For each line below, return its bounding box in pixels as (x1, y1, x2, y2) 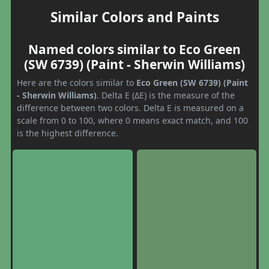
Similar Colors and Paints (50, 7, 219, 26)
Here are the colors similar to (17, 76, 136, 88)
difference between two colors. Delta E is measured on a (17, 101, 244, 113)
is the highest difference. (17, 127, 118, 139)
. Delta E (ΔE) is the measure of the (97, 89, 235, 101)
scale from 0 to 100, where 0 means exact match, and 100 (17, 114, 248, 126)
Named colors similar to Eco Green (28, 40, 241, 58)
